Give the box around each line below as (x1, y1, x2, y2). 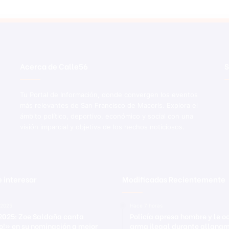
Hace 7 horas (130, 202, 163, 209)
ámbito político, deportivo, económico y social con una (19, 112, 193, 121)
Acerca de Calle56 (19, 60, 88, 72)
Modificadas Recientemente (122, 173, 225, 185)
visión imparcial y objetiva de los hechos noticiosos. (19, 123, 185, 131)
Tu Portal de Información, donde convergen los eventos (19, 90, 198, 99)
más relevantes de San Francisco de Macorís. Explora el (19, 101, 198, 110)
